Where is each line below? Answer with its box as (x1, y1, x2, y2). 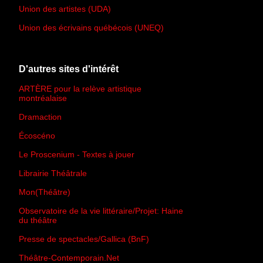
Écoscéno (19, 130, 55, 140)
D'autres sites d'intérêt (19, 63, 119, 74)
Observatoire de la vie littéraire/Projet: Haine (19, 205, 183, 215)
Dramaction (19, 112, 62, 122)
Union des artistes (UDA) (19, 4, 111, 14)
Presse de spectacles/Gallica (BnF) (19, 234, 149, 244)
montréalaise (19, 93, 67, 103)
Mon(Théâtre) (19, 187, 70, 197)
